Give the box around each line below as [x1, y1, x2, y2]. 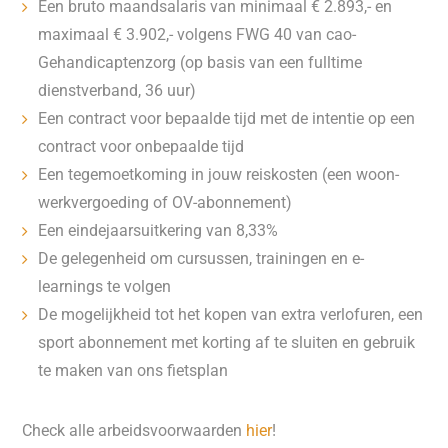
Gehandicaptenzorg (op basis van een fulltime [38, 53, 363, 72]
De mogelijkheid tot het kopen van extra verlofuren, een [38, 305, 424, 324]
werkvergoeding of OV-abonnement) [38, 193, 293, 212]
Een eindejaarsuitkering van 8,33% [38, 221, 279, 240]
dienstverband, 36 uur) [38, 81, 197, 100]
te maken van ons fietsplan [38, 361, 229, 380]
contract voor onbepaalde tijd [38, 137, 245, 156]
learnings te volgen [38, 277, 172, 296]
